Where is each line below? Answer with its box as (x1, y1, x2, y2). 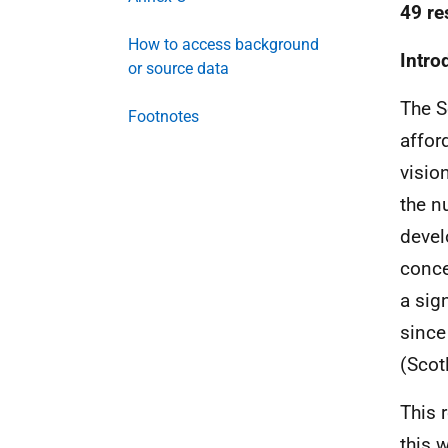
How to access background (128, 35, 319, 54)
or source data (128, 59, 229, 78)
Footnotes (128, 107, 199, 126)
